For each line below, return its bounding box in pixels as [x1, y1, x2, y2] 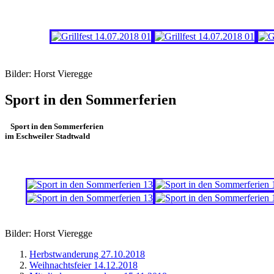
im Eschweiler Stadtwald [5, 131, 90, 141]
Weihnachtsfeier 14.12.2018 [29, 260, 138, 271]
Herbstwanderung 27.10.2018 [29, 249, 145, 260]
